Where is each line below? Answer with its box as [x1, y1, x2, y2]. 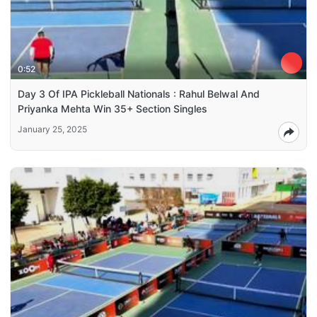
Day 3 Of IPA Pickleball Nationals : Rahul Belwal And [18, 88, 260, 100]
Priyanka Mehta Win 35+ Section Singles [18, 103, 207, 115]
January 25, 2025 [18, 124, 87, 135]
